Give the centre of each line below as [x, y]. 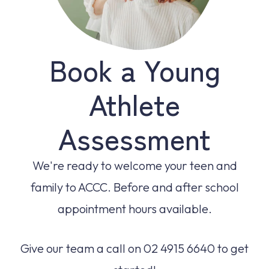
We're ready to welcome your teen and [134, 165]
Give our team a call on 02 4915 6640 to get [134, 248]
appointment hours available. [134, 209]
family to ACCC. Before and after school [134, 187]
